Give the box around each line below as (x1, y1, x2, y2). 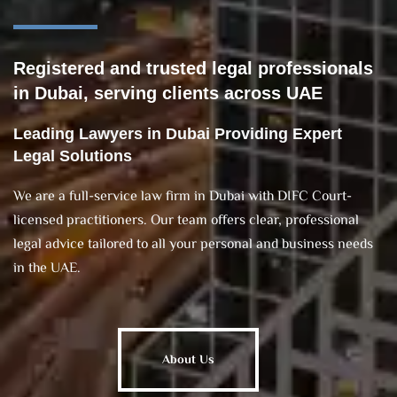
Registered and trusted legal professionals (13, 58, 373, 78)
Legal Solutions (13, 146, 132, 165)
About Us (161, 350, 214, 370)
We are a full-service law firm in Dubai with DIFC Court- (13, 185, 352, 208)
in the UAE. (13, 257, 81, 280)
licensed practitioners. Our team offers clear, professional (13, 209, 359, 232)
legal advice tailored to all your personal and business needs (13, 233, 373, 256)
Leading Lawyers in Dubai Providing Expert (13, 124, 342, 143)
